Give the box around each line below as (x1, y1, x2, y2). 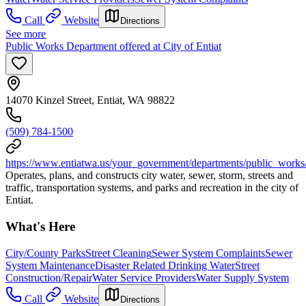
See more (5, 28, 46, 40)
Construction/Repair (5, 271, 92, 283)
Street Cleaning (85, 247, 152, 259)
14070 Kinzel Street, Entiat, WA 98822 (5, 94, 175, 107)
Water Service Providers (92, 271, 196, 283)
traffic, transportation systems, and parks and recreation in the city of (5, 182, 298, 194)
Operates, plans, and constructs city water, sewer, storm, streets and (5, 169, 293, 182)
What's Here (5, 219, 75, 234)
